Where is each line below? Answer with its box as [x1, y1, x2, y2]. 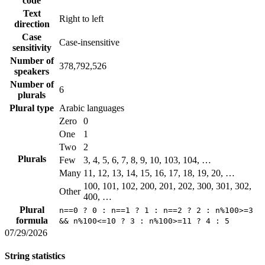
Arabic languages [59, 103, 124, 114]
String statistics [5, 251, 65, 261]
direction [14, 19, 50, 30]
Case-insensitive [59, 37, 119, 48]
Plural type [9, 103, 54, 114]
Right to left [59, 14, 104, 24]
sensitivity [12, 43, 51, 53]
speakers [14, 66, 49, 77]
